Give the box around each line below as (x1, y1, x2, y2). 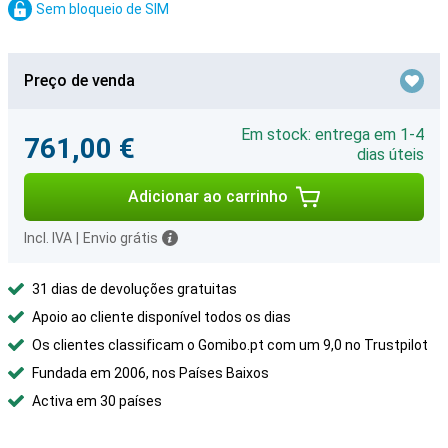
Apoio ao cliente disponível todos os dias (32, 309, 291, 325)
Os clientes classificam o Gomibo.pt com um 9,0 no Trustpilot (32, 337, 428, 353)
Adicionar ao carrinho (128, 187, 288, 206)
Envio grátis (83, 230, 158, 246)
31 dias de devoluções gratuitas (32, 281, 237, 297)
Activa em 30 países (32, 393, 162, 409)
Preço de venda (24, 71, 135, 90)
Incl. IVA (24, 230, 72, 246)
